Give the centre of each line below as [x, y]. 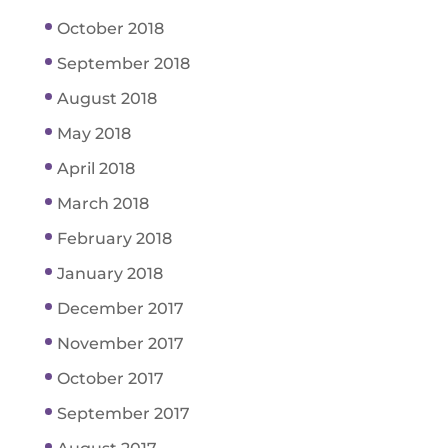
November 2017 [120, 344]
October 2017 [110, 379]
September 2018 [123, 64]
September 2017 [123, 414]
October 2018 [110, 29]
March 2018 [102, 204]
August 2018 [106, 99]
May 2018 [93, 134]
